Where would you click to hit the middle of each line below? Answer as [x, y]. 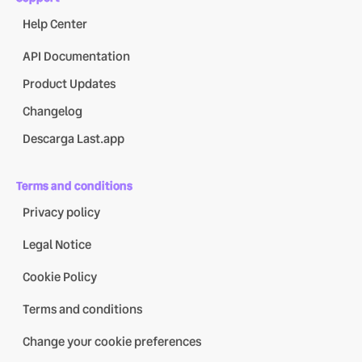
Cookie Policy [60, 277]
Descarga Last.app [74, 139]
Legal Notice [57, 244]
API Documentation [76, 56]
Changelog [53, 111]
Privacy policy [61, 212]
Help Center [55, 24]
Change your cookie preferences [112, 341]
